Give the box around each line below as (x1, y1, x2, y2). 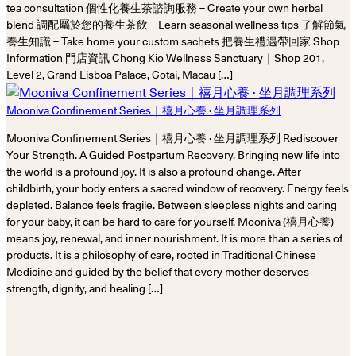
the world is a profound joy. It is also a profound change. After (6, 165, 301, 179)
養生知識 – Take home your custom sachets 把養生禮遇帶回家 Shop (6, 35, 339, 48)
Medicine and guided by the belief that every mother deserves (6, 265, 309, 279)
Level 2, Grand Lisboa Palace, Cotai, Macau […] (6, 68, 233, 82)
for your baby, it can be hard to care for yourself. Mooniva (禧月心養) (6, 215, 334, 229)
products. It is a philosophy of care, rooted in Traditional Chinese (6, 249, 316, 262)
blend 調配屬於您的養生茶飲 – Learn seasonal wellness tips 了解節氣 (6, 18, 346, 32)
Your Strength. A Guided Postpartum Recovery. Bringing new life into (6, 149, 340, 162)
